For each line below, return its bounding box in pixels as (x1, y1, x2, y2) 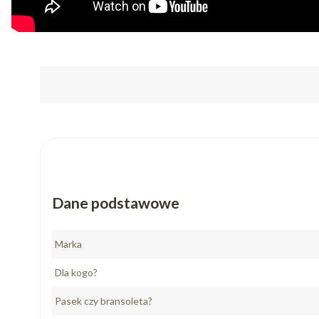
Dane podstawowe (52, 194, 179, 212)
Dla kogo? (55, 266, 98, 278)
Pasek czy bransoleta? (55, 295, 152, 307)
